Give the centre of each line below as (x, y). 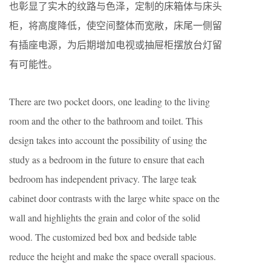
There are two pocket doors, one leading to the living (109, 101)
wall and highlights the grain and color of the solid (105, 217)
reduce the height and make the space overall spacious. (113, 256)
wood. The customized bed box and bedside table (103, 237)
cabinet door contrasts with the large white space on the (114, 198)
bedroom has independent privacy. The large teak (103, 178)
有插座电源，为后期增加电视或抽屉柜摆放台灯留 (116, 44)
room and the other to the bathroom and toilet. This (106, 120)
